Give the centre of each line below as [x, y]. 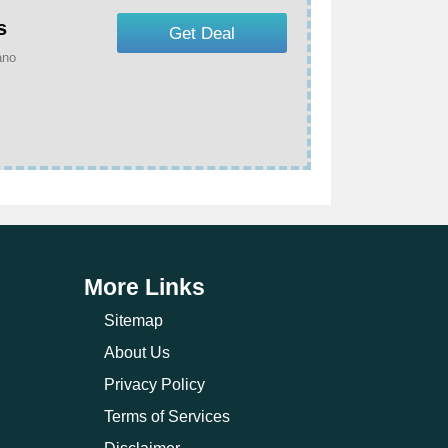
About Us [136, 352]
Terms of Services [166, 416]
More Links [144, 287]
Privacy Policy [154, 384]
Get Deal [202, 33]
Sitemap [133, 320]
